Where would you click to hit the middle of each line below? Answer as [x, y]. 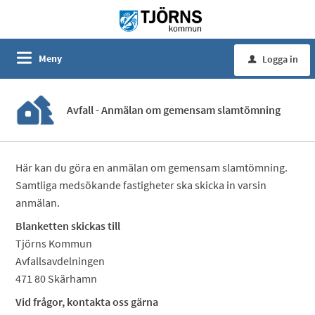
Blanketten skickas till [68, 226]
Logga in [280, 59]
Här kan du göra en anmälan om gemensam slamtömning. [153, 167]
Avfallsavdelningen [60, 261]
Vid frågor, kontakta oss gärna [87, 302]
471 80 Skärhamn [57, 278]
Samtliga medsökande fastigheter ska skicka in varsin [141, 185]
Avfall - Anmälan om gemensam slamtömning [174, 110]
